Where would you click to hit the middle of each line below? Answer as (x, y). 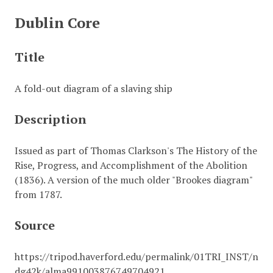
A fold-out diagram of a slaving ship (93, 88)
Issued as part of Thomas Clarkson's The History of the (136, 150)
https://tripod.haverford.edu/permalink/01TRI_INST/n (136, 256)
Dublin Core (57, 22)
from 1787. (38, 194)
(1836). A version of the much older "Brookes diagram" (133, 179)
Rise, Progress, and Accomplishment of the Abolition (131, 165)
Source (34, 225)
